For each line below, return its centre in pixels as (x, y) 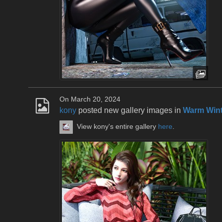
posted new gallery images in (130, 111)
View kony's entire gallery (118, 127)
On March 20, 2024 (90, 100)
